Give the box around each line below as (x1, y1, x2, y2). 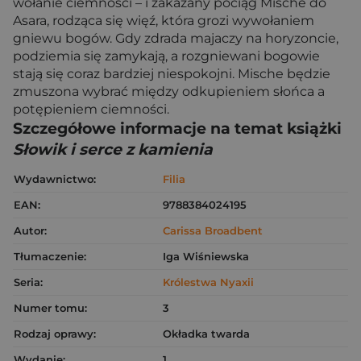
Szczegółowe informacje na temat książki (13, 119, 342, 138)
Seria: (14, 276, 43, 288)
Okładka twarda (163, 327, 250, 340)
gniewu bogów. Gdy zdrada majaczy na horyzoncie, (13, 31, 338, 46)
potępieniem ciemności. (13, 102, 169, 117)
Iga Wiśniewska (163, 250, 249, 263)
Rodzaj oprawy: (14, 327, 96, 340)
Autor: (14, 224, 47, 237)
